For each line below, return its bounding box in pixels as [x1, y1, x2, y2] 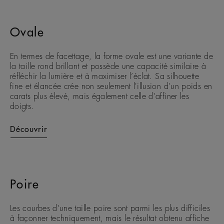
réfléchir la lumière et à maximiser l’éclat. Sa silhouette [10, 72, 199, 80]
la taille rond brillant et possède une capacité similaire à [10, 62, 206, 70]
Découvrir [10, 125, 47, 133]
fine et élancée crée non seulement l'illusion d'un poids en [10, 82, 212, 90]
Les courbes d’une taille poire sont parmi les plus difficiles [10, 204, 210, 213]
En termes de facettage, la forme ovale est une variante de [10, 52, 213, 60]
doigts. [10, 102, 34, 110]
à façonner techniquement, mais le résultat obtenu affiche [10, 214, 209, 223]
